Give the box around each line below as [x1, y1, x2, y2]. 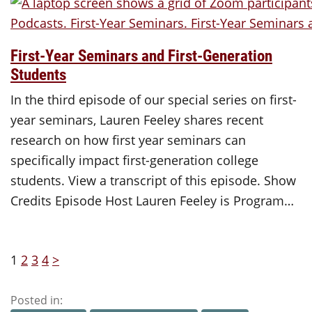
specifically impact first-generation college [10, 151, 258, 169]
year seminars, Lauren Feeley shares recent [10, 111, 263, 128]
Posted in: [10, 292, 63, 308]
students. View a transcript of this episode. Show [10, 171, 296, 189]
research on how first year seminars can [10, 131, 246, 148]
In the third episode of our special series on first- [10, 91, 297, 108]
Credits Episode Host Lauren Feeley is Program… [10, 192, 294, 209]
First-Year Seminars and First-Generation [10, 45, 272, 66]
